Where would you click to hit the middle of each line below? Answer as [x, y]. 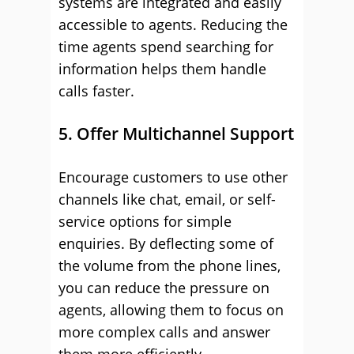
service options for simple [145, 221]
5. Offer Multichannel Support [176, 134]
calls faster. [96, 91]
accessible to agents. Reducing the [173, 24]
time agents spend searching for [166, 47]
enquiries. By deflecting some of [166, 243]
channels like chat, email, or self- [167, 199]
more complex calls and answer [164, 332]
